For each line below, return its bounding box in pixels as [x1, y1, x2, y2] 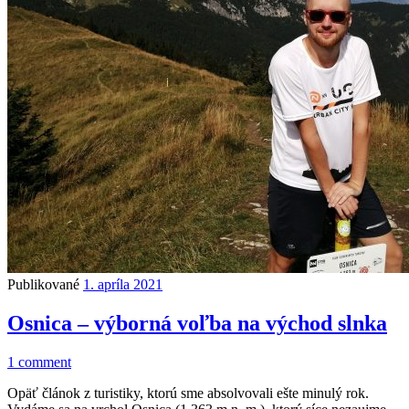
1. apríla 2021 [83, 276, 163, 292]
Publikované [7, 276, 83, 292]
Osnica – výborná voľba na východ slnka [7, 310, 387, 335]
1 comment [7, 353, 71, 370]
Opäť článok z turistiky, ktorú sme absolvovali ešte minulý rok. [7, 384, 369, 401]
